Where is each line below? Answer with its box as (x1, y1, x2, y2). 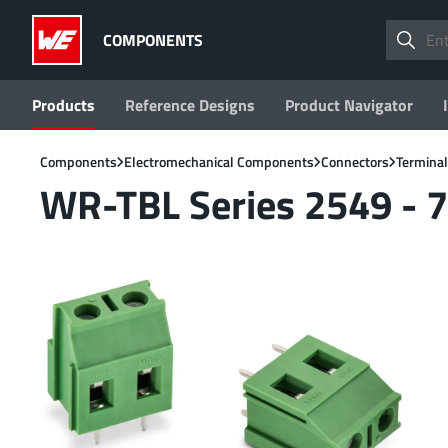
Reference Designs (125, 93, 255, 117)
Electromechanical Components (124, 151, 314, 172)
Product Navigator (285, 93, 413, 117)
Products (32, 93, 95, 117)
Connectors (321, 151, 389, 172)
